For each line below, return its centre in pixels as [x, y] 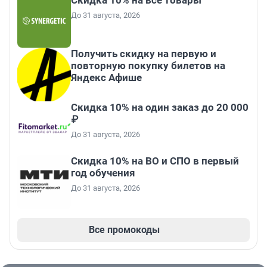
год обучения [103, 173]
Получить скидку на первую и [144, 54]
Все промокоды [124, 230]
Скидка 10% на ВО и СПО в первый [155, 161]
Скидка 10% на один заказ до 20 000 [160, 108]
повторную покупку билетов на [148, 66]
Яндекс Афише [106, 78]
